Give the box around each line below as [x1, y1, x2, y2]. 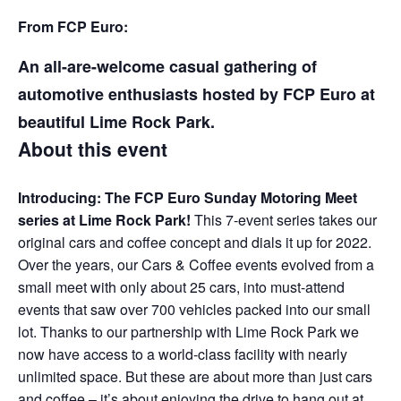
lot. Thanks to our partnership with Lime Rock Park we [18, 320, 359, 342]
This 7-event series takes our [194, 209, 377, 230]
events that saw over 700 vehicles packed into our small [18, 298, 371, 320]
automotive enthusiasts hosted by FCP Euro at [18, 82, 375, 106]
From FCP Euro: [18, 16, 132, 37]
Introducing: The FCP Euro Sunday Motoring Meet [18, 186, 357, 208]
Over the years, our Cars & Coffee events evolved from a [18, 253, 374, 275]
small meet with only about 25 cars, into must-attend [18, 276, 345, 297]
